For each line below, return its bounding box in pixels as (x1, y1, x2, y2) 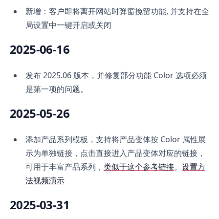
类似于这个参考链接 (104, 161, 174, 173)
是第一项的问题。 (25, 84, 88, 95)
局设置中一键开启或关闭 (25, 20, 111, 31)
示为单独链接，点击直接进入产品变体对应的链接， (25, 148, 205, 159)
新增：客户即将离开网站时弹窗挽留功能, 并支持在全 (25, 6, 209, 17)
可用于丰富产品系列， (25, 161, 104, 173)
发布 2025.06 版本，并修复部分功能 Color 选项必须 (25, 70, 207, 81)
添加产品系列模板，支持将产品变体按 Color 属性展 (25, 134, 206, 145)
